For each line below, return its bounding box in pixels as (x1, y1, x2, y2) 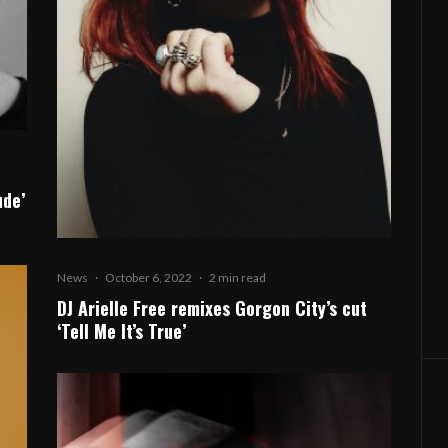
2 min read (209, 270, 267, 286)
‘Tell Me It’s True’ (57, 318, 187, 345)
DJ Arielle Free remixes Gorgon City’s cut (57, 295, 368, 322)
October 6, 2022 (105, 270, 193, 286)
